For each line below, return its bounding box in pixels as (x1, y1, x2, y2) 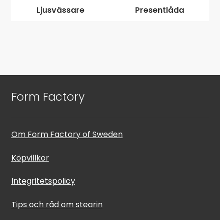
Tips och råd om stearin (11, 199, 103, 211)
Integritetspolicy (11, 175, 75, 187)
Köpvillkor (11, 152, 49, 164)
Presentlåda (135, 4, 184, 16)
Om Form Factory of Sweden (11, 129, 123, 140)
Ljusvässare (36, 4, 85, 16)
